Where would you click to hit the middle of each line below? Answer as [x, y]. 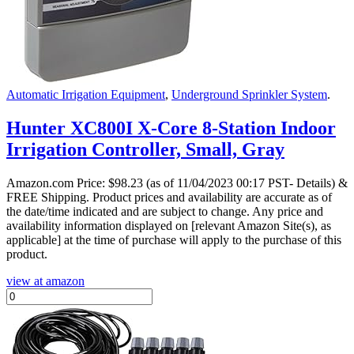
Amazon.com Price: [57, 183]
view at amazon [45, 281]
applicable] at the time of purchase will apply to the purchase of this [174, 240]
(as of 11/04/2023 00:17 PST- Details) [241, 183]
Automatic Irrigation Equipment [86, 95]
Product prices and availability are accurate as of [212, 198]
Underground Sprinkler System [249, 95]
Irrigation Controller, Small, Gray [145, 150]
